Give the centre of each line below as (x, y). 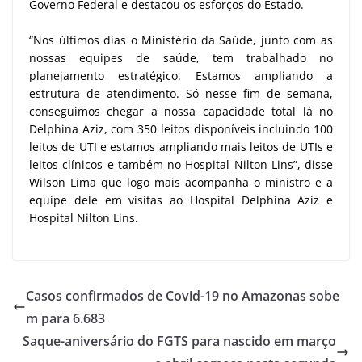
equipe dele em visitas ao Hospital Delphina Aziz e (181, 200)
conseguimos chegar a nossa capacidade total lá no (181, 111)
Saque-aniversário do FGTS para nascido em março (179, 341)
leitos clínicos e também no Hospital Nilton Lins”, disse (181, 164)
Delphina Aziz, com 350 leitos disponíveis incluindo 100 (181, 128)
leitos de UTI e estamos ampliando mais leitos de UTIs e (181, 146)
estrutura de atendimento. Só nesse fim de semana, (181, 93)
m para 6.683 (65, 318)
